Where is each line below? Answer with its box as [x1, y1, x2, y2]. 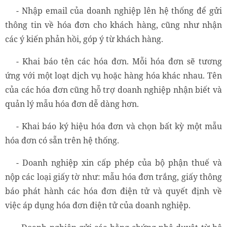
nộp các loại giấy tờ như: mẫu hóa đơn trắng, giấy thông [5, 171, 222, 183]
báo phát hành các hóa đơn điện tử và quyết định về [5, 185, 222, 197]
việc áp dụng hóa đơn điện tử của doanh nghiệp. [5, 200, 191, 211]
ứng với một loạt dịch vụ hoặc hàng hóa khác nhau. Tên [5, 70, 222, 82]
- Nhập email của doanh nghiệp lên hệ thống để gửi [16, 5, 222, 17]
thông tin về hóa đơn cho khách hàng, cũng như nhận [5, 19, 222, 31]
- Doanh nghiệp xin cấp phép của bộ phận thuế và [16, 157, 222, 169]
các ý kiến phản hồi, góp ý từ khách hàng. [5, 33, 163, 45]
